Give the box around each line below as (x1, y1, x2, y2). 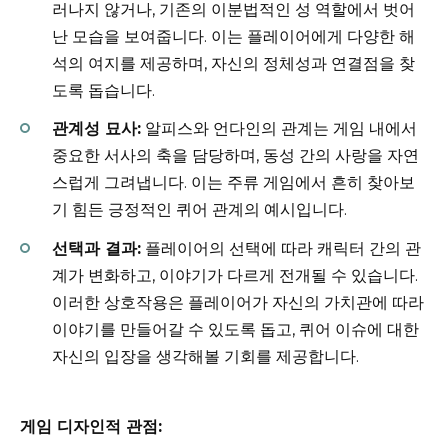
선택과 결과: (52, 238, 141, 258)
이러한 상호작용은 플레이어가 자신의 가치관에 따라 (52, 292, 424, 312)
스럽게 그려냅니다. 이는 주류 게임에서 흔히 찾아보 (52, 173, 415, 193)
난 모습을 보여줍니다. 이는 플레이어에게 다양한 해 (52, 27, 415, 47)
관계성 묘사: (52, 119, 141, 139)
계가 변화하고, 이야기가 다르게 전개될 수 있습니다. (52, 265, 418, 285)
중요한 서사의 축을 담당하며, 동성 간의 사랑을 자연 (52, 146, 419, 166)
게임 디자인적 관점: (20, 416, 162, 436)
